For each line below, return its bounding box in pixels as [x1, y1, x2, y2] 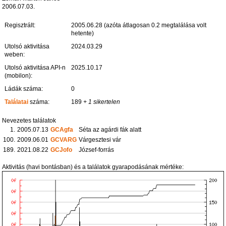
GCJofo [50, 146, 73, 153]
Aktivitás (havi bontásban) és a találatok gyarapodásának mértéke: [2, 163, 184, 171]
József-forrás [79, 146, 115, 153]
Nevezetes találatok [2, 117, 56, 124]
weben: [5, 50, 25, 58]
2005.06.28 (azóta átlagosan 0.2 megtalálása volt [71, 21, 207, 29]
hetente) [71, 29, 94, 37]
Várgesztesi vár [79, 136, 122, 143]
